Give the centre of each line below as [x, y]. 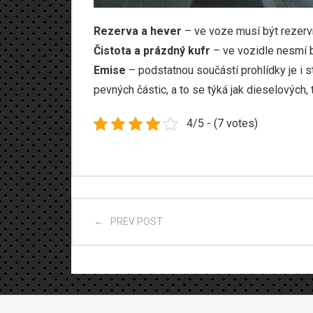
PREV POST [137, 221]
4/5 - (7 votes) [222, 123]
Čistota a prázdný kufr [152, 51]
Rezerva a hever [138, 31]
